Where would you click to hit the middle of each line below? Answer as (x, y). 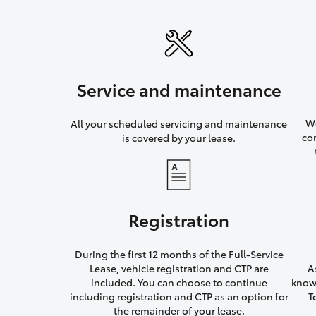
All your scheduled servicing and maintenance (179, 124)
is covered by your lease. (179, 138)
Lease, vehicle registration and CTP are (179, 268)
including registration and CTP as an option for (179, 297)
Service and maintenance (179, 89)
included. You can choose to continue (179, 282)
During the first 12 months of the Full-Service (179, 254)
